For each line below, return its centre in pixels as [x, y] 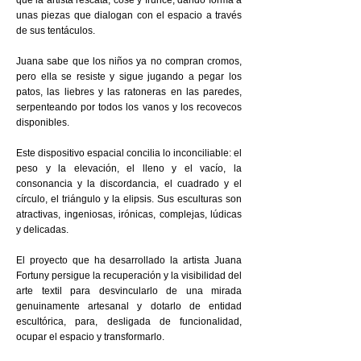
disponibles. [43, 122]
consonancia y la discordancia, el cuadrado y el [129, 184]
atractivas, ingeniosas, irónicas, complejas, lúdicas [129, 214]
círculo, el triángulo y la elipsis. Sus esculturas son [129, 199]
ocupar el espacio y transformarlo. [90, 337]
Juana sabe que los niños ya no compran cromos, [129, 61]
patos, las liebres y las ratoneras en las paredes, [129, 92]
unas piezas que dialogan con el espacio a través [129, 15]
